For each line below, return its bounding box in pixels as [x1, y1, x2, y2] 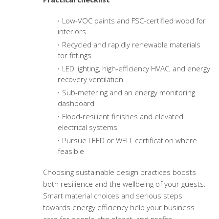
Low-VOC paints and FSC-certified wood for [62, 16, 206, 26]
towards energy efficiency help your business [43, 202, 195, 213]
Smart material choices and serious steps [43, 191, 182, 201]
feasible [57, 146, 84, 156]
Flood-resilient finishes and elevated [62, 111, 183, 122]
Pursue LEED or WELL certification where [62, 135, 197, 146]
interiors [57, 26, 86, 37]
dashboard [57, 98, 94, 109]
